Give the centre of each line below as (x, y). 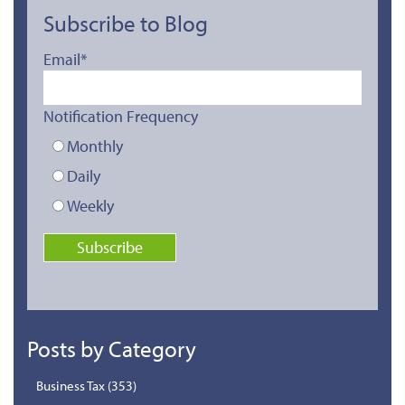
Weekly (90, 205)
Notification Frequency (121, 116)
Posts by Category (112, 348)
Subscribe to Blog (126, 23)
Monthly (95, 146)
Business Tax (72, 385)
